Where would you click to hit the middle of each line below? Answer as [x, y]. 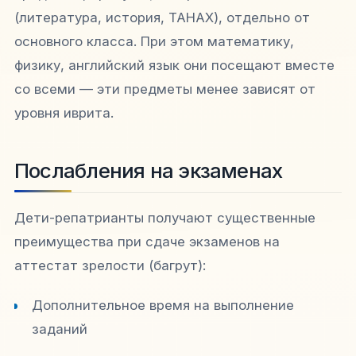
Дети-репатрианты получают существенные [165, 218]
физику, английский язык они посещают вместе [174, 66]
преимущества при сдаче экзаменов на [147, 242]
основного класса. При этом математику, [154, 42]
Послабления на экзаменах [149, 171]
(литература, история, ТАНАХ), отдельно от [162, 18]
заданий [60, 329]
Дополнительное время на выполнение [163, 305]
